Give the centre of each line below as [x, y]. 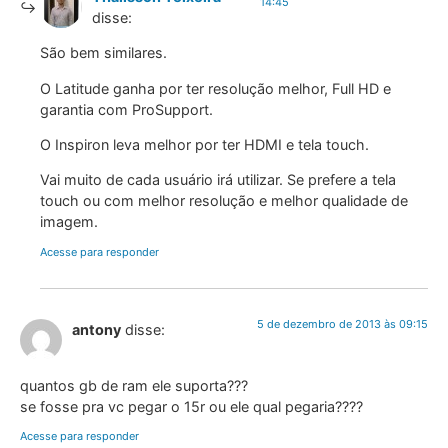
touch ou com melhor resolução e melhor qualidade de [224, 201]
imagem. [69, 222]
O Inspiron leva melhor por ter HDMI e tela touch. [204, 144]
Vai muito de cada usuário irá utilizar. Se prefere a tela [218, 180]
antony [96, 329]
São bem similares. [103, 53]
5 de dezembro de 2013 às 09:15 [342, 323]
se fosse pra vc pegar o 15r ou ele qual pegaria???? [191, 407]
